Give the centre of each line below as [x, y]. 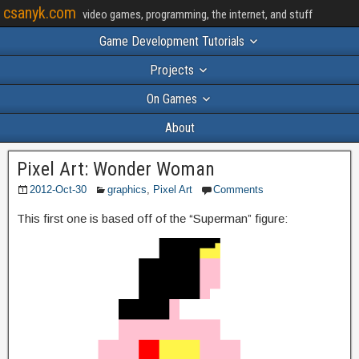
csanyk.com [40, 13]
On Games [171, 99]
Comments [238, 190]
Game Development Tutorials [171, 41]
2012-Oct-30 [58, 190]
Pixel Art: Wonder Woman [116, 169]
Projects [171, 70]
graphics [127, 190]
